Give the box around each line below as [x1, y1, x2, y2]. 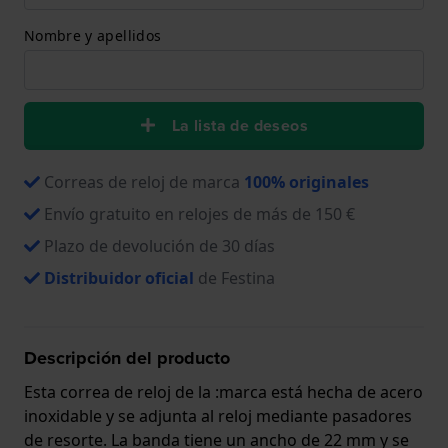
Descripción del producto [24, 344, 230, 371]
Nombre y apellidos [24, 25, 162, 45]
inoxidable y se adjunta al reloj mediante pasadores [24, 404, 412, 427]
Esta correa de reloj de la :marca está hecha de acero [24, 380, 423, 403]
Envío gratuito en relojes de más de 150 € [44, 202, 355, 225]
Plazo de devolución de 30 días [44, 234, 275, 257]
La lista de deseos [171, 113, 309, 137]
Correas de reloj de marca [44, 170, 244, 193]
